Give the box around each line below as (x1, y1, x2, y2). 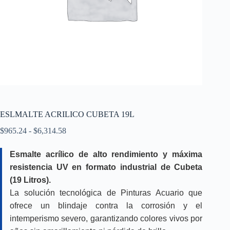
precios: (66, 144, 91, 154)
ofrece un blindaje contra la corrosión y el (10, 201, 203, 210)
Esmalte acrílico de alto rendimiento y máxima (10, 150, 203, 159)
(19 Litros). (10, 176, 51, 185)
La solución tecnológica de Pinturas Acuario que (10, 188, 203, 198)
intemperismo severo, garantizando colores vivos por (10, 214, 203, 223)
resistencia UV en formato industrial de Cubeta (10, 163, 203, 172)
